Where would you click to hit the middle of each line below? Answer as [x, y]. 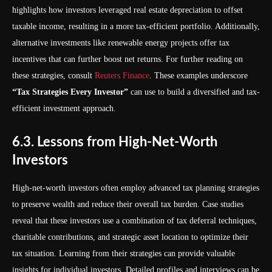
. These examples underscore [199, 76]
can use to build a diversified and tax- [194, 92]
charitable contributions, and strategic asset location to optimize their [130, 237]
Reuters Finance [122, 76]
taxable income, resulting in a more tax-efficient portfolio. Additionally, [136, 26]
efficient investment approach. [64, 108]
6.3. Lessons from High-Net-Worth [115, 142]
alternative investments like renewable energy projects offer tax [121, 43]
